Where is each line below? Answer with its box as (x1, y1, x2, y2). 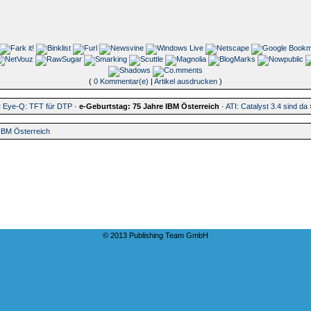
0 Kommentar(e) (93, 77, 149, 86)
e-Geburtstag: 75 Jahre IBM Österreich (79, 102, 220, 111)
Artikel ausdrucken (153, 77, 217, 86)
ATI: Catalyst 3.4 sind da (226, 102, 308, 111)
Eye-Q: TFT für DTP (3, 102, 73, 111)
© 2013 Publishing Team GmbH (102, 230, 208, 239)
